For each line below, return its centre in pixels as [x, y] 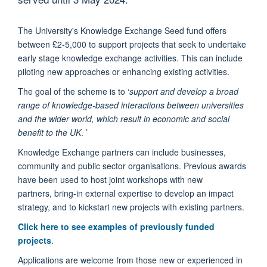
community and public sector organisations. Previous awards [132, 166]
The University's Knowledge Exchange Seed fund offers [122, 31]
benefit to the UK [49, 133]
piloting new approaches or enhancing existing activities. [124, 72]
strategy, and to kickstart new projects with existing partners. [131, 207]
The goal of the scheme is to [73, 91]
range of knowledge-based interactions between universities [131, 105]
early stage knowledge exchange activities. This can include [130, 58]
